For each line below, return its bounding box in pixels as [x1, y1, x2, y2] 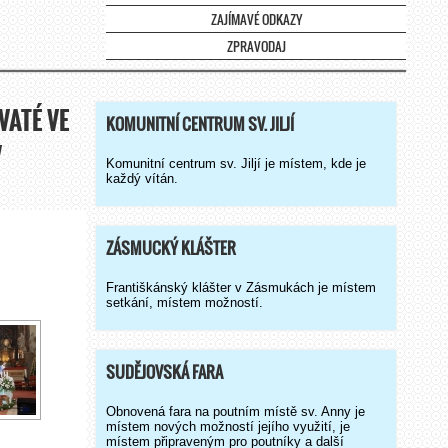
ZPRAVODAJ [226, 36, 286, 56]
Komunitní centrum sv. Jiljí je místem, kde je [106, 156, 366, 171]
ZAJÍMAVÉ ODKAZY [210, 9, 302, 29]
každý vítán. [106, 171, 178, 186]
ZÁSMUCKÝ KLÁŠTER [106, 236, 236, 260]
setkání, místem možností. [106, 295, 263, 310]
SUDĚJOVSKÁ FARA [106, 360, 223, 384]
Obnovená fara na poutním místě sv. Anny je [106, 404, 365, 419]
